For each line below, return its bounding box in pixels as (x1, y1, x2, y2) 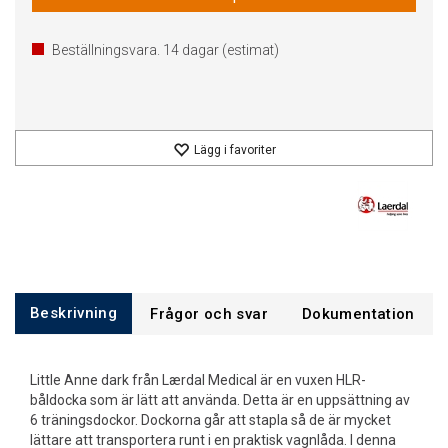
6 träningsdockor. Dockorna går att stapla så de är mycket (30, 412, 391, 428)
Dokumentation (301, 305, 415, 323)
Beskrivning (30, 304, 118, 322)
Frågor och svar (150, 305, 268, 323)
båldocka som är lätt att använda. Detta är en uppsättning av (30, 392, 410, 408)
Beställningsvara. (52, 42, 163, 58)
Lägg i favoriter (193, 143, 276, 157)
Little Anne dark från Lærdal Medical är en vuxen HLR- (30, 372, 366, 388)
